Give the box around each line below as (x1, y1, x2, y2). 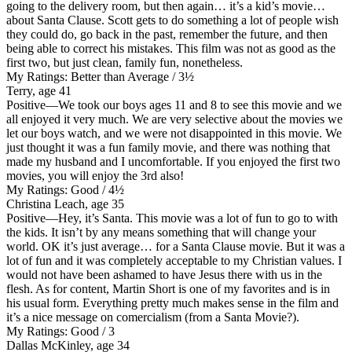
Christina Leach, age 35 (6, 196, 124, 211)
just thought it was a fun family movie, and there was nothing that (6, 140, 330, 154)
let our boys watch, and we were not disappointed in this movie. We (6, 126, 342, 140)
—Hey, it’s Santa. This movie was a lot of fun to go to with (46, 211, 338, 225)
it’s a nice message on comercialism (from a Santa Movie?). (6, 310, 299, 324)
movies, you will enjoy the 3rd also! (6, 168, 184, 182)
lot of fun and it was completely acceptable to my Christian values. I (6, 253, 342, 267)
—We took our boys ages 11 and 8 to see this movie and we (46, 97, 342, 112)
